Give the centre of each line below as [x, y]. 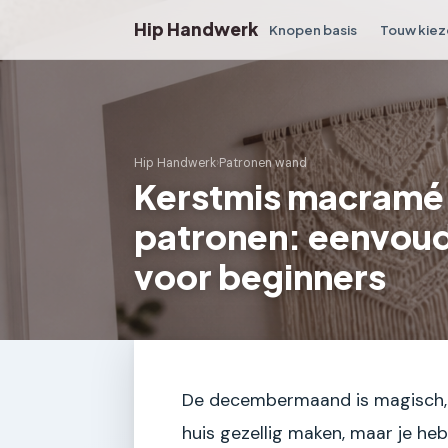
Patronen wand [263, 163]
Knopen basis [313, 29]
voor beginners [260, 276]
